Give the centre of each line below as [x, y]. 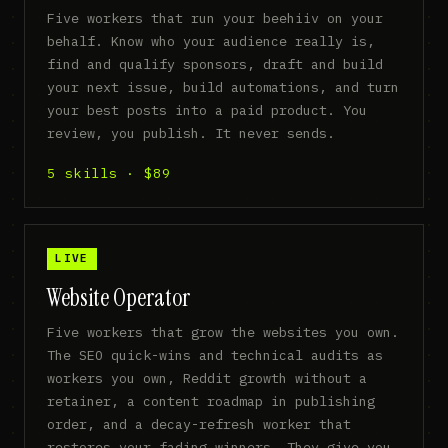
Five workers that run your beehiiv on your [215, 18]
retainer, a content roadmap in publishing [211, 400]
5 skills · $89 [109, 173]
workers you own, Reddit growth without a [207, 377]
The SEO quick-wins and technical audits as [215, 354]
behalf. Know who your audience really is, [211, 41]
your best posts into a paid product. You [207, 110]
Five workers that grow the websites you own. [223, 331]
